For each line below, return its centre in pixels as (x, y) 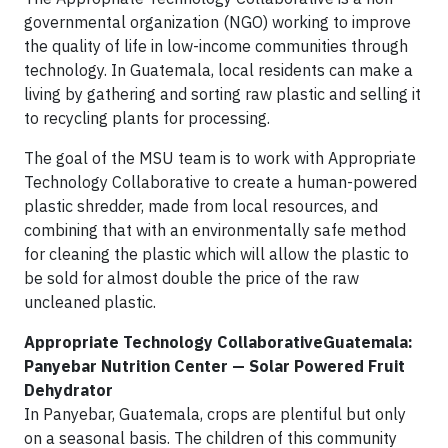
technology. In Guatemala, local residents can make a (218, 70)
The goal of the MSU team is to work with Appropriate (220, 158)
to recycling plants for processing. (147, 118)
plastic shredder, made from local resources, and (201, 206)
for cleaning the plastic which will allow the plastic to (216, 254)
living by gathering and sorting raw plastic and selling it (222, 94)
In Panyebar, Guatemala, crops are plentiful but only (215, 414)
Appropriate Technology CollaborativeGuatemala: (218, 342)
